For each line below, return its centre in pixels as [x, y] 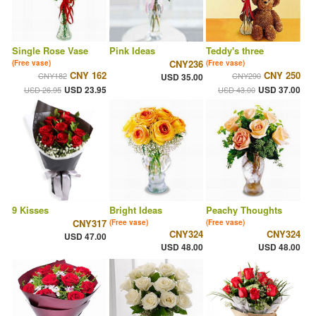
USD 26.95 [42, 90]
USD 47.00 [85, 237]
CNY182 [52, 76]
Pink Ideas [132, 51]
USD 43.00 [236, 90]
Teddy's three [235, 51]
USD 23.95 [85, 90]
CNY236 [187, 64]
